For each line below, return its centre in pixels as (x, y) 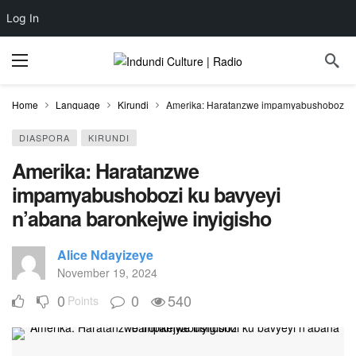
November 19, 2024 (107, 273)
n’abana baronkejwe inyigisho (141, 219)
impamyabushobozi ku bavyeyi (146, 195)
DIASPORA (44, 137)
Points (83, 300)
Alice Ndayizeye (105, 255)
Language (78, 104)
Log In (23, 18)
